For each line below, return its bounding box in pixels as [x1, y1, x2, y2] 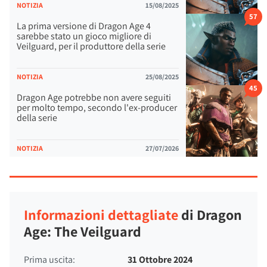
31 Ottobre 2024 [128, 253, 193, 266]
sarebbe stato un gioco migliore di [17, 30, 151, 42]
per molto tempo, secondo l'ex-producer [17, 101, 177, 114]
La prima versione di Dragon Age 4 [17, 20, 151, 32]
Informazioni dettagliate [24, 205, 178, 224]
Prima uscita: [24, 253, 75, 266]
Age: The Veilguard [24, 222, 141, 241]
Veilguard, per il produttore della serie [17, 40, 166, 52]
